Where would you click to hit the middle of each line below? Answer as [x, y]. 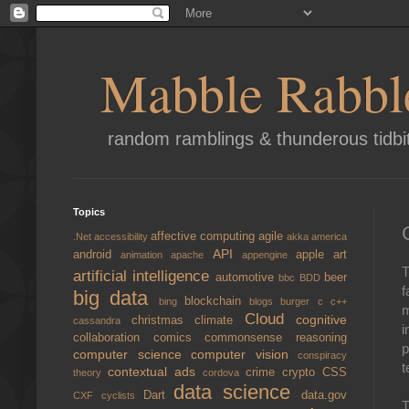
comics [179, 338]
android [97, 255]
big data [116, 298]
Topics [89, 212]
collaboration [113, 338]
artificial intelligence [144, 276]
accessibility [122, 236]
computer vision [244, 354]
